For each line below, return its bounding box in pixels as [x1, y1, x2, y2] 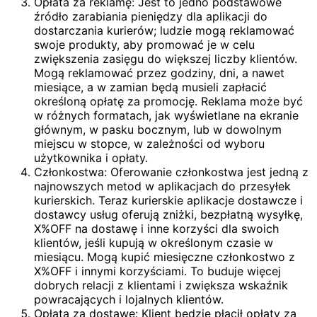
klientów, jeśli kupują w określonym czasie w [34, 236, 273, 250]
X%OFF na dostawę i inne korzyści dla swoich [34, 221, 279, 236]
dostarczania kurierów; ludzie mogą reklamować [34, 23, 294, 38]
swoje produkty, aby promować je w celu [34, 38, 255, 52]
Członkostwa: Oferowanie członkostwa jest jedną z [34, 165, 309, 180]
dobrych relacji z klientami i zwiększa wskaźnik [34, 278, 288, 293]
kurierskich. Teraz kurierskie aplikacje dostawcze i [34, 193, 303, 208]
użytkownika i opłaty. [34, 151, 148, 166]
